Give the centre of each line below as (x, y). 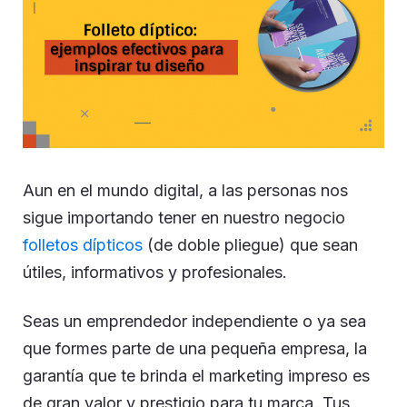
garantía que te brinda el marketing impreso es (196, 376)
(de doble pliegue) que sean (250, 245)
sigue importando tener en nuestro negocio (184, 218)
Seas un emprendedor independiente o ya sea (194, 321)
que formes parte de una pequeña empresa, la (195, 348)
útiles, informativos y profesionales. (155, 272)
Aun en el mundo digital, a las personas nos (185, 190)
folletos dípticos (83, 245)
